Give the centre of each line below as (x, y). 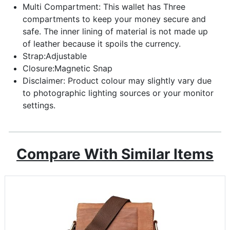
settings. (39, 105)
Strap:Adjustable (55, 56)
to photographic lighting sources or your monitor (118, 93)
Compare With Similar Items (115, 154)
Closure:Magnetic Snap (68, 68)
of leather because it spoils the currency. (102, 43)
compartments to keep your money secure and (114, 19)
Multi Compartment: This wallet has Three (104, 6)
